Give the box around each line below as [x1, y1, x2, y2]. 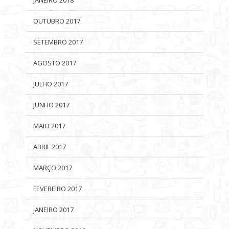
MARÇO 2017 [33, 163, 72, 172]
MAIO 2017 [33, 121, 65, 130]
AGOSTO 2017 [33, 58, 76, 67]
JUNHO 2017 [33, 100, 70, 109]
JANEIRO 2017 [33, 204, 74, 214]
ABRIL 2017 [33, 142, 66, 151]
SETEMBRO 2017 [33, 37, 83, 47]
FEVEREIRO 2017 [33, 184, 82, 193]
